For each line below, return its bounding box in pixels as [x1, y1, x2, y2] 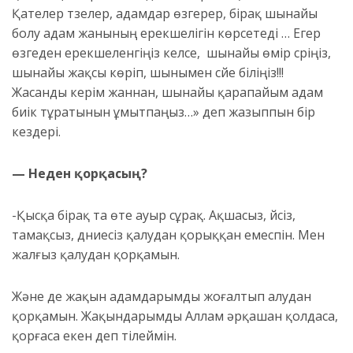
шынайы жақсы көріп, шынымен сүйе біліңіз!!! [12, 64, 284, 82]
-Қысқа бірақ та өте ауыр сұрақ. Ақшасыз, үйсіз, [12, 206, 295, 225]
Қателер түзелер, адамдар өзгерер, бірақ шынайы [12, 5, 318, 23]
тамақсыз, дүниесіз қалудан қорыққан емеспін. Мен [12, 226, 325, 244]
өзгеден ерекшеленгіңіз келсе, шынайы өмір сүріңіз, [12, 44, 331, 62]
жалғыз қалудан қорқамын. [12, 246, 180, 264]
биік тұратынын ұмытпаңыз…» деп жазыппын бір [12, 103, 315, 121]
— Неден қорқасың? [12, 165, 147, 183]
